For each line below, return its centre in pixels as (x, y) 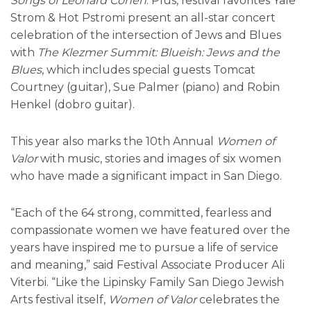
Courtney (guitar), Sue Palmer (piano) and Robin (145, 87)
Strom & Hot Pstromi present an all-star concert (143, 18)
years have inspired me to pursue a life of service (144, 248)
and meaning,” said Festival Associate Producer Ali (148, 265)
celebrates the (238, 300)
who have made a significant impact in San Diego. (146, 176)
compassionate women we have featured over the (150, 230)
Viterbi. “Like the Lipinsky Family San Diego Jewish (147, 283)
